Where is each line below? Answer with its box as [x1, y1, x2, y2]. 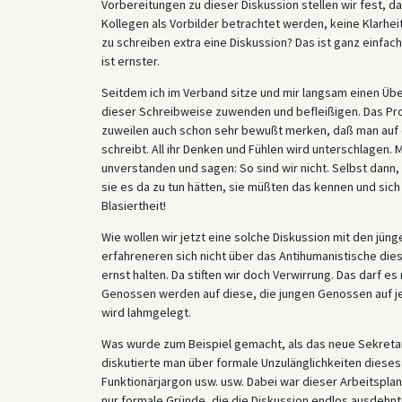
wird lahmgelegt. [100, 303, 191, 320]
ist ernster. [100, 52, 160, 69]
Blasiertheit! [100, 197, 166, 214]
